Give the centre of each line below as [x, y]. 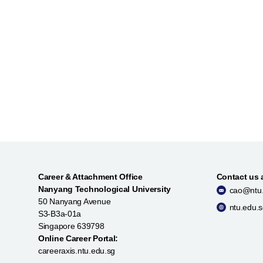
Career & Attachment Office [90, 176]
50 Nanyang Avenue [75, 201]
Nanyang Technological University [105, 189]
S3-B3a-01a [60, 213]
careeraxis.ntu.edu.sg [77, 250]
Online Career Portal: [78, 238]
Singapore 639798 [71, 226]
